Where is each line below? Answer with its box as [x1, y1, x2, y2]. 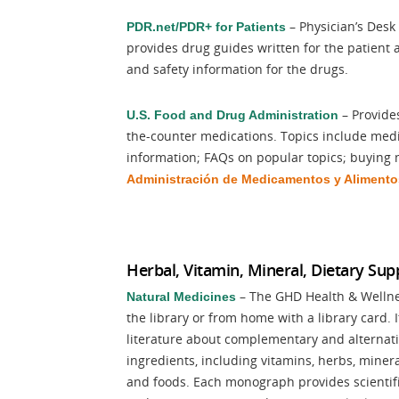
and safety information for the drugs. [126, 61, 348, 77]
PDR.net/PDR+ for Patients [126, 20, 286, 34]
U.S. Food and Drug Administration [126, 108, 338, 122]
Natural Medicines [126, 289, 236, 304]
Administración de [126, 172, 238, 186]
